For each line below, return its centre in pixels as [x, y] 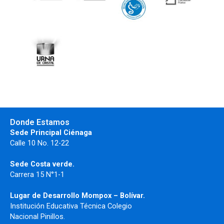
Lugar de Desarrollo [46, 196]
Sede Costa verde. [42, 164]
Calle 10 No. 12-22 [39, 143]
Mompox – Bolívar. [113, 196]
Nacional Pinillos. [37, 217]
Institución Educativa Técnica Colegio [71, 206]
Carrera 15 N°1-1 [37, 175]
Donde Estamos [40, 122]
